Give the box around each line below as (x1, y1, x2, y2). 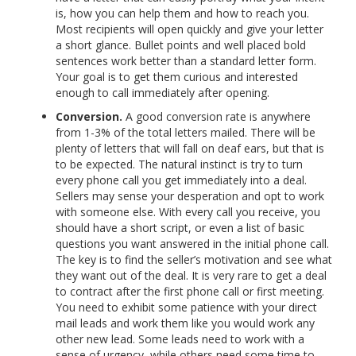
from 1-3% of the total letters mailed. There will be (56, 124, 315, 140)
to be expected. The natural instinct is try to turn (56, 156, 303, 172)
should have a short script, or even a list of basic (56, 219, 304, 235)
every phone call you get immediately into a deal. (56, 172, 307, 188)
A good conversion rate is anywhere (126, 108, 311, 124)
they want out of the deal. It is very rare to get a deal (56, 267, 327, 283)
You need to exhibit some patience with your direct (56, 299, 317, 315)
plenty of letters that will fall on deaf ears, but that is (56, 140, 324, 156)
